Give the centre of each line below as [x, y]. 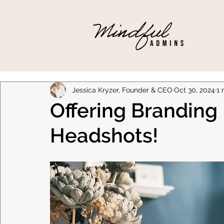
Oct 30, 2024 [194, 90]
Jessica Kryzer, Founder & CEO [122, 90]
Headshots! [104, 135]
